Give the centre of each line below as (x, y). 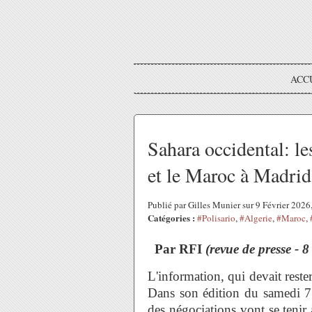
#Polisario (216, 218)
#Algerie (256, 218)
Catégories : (171, 218)
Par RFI (180, 249)
